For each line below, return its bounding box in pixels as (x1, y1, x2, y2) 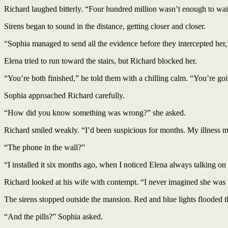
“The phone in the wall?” (4, 142, 85, 152)
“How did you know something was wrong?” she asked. (4, 108, 186, 117)
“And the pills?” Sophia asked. (4, 212, 103, 221)
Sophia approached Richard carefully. (4, 91, 125, 100)
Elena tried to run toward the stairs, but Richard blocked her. (4, 56, 197, 65)
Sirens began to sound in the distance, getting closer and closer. (4, 21, 206, 31)
